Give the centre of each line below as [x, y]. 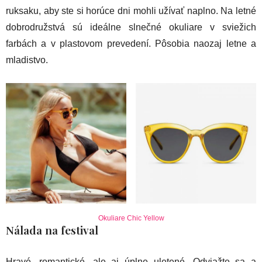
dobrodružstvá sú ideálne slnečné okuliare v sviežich [131, 27]
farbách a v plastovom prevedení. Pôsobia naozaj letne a [131, 43]
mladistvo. [27, 60]
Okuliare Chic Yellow [131, 218]
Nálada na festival [52, 230]
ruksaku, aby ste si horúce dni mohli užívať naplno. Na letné [131, 11]
